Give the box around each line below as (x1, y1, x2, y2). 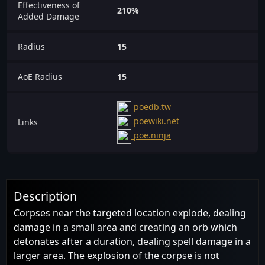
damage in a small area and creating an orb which (14, 220, 237, 234)
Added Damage (18, 10, 79, 22)
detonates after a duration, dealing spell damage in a (14, 234, 251, 248)
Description (14, 188, 77, 204)
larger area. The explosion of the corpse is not (14, 248, 219, 262)
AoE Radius (18, 70, 62, 82)
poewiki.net (131, 115, 179, 127)
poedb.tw (131, 101, 171, 113)
